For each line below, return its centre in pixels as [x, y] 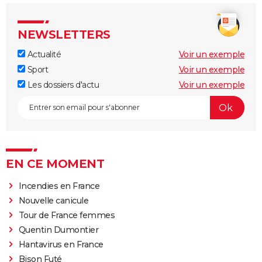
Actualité [43, 55]
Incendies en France [59, 186]
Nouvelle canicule [54, 201]
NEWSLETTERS [64, 35]
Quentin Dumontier [58, 230]
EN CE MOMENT [55, 164]
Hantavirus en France [61, 245]
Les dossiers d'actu [62, 85]
